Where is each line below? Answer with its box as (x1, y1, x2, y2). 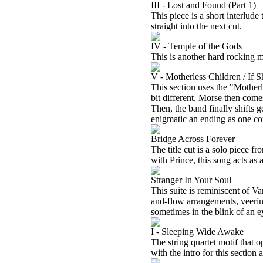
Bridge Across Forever (151, 134, 235, 144)
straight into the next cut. (151, 21, 242, 31)
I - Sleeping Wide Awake (151, 227, 244, 237)
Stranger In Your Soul (151, 175, 231, 185)
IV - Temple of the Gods (151, 41, 242, 51)
